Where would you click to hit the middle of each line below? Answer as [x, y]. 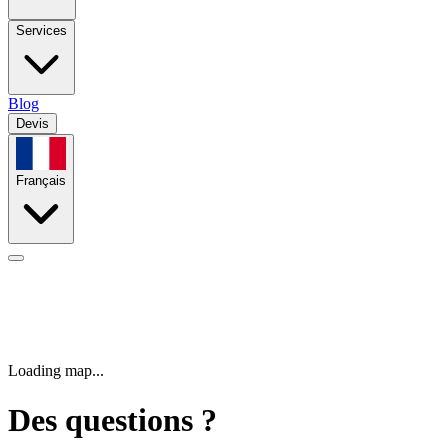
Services [41, 30]
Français [41, 181]
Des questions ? [112, 419]
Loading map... [56, 371]
